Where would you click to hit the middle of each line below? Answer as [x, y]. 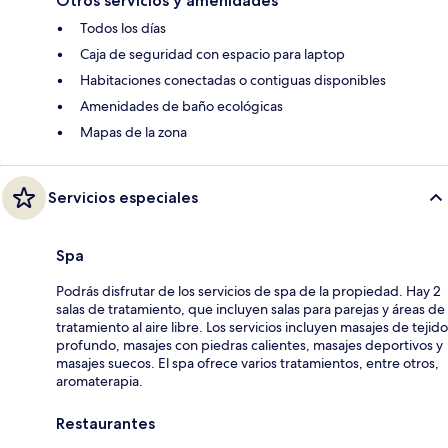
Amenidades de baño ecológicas [181, 106]
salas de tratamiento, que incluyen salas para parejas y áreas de [250, 309]
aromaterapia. [99, 381]
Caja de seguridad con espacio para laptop [212, 54]
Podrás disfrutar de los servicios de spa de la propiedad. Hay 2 [248, 291]
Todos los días [123, 28]
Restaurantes [105, 424]
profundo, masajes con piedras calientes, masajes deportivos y [249, 345]
